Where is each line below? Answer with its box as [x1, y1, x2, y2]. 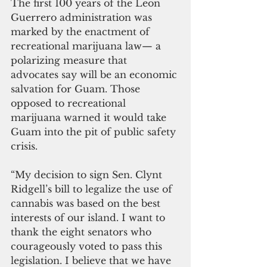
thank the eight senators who [11, 225, 154, 238]
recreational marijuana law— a [11, 39, 164, 52]
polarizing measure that [11, 54, 130, 66]
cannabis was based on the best [11, 197, 163, 209]
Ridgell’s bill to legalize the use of [11, 182, 175, 195]
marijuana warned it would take [11, 111, 169, 123]
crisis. [11, 139, 38, 152]
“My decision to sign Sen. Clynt [11, 168, 165, 181]
